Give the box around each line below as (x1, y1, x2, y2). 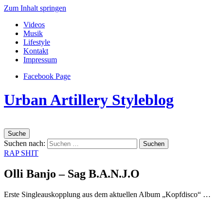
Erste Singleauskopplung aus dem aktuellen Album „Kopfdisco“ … (4, 190, 211, 199)
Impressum (23, 55, 57, 64)
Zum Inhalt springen (4, 4, 66, 12)
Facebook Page (23, 72, 71, 80)
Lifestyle (23, 38, 50, 46)
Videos (23, 20, 45, 29)
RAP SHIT (4, 148, 38, 157)
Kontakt (23, 47, 48, 55)
